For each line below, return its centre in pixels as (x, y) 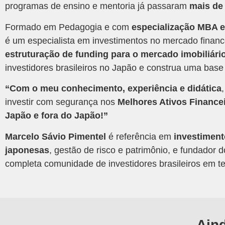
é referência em (140, 136)
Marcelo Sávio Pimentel (55, 136)
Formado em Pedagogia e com (68, 27)
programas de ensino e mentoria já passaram (97, 6)
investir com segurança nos (61, 102)
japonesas (27, 150)
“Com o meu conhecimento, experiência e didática (113, 89)
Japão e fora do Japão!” (57, 116)
